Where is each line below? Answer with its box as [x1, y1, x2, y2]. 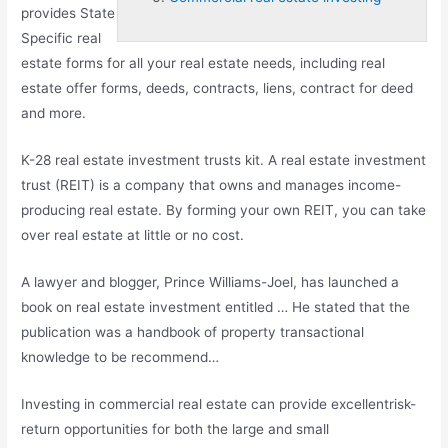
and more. [21, 105, 87, 122]
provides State [21, 5, 116, 22]
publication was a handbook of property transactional [21, 323, 365, 340]
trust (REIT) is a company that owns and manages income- [21, 176, 402, 193]
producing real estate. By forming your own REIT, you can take [21, 201, 427, 218]
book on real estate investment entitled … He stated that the [21, 298, 411, 315]
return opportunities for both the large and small [21, 420, 330, 437]
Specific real [21, 30, 102, 47]
